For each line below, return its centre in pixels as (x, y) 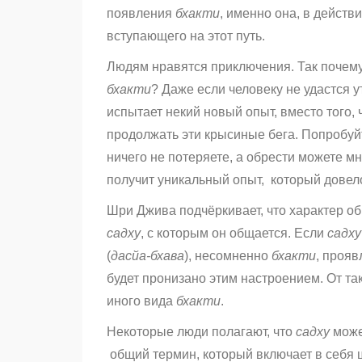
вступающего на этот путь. (189, 36)
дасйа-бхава (147, 256)
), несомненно (228, 256)
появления (141, 14)
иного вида (141, 301)
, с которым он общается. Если (234, 234)
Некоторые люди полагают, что (201, 332)
